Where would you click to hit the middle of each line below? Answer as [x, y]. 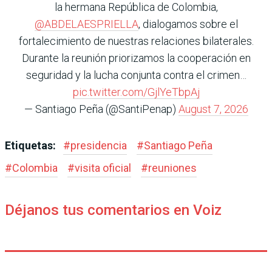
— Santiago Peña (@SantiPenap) [101, 109]
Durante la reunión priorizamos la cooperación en [136, 58]
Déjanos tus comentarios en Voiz [113, 210]
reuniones [172, 168]
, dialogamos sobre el [188, 24]
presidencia [99, 145]
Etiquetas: [32, 145]
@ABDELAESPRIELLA [86, 24]
